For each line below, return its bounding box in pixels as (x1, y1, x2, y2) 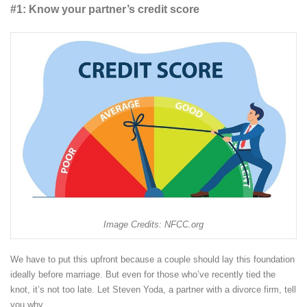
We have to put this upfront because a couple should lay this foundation (10, 254, 295, 265)
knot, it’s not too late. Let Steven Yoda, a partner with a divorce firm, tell (10, 284, 296, 295)
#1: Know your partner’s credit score (10, 3, 199, 15)
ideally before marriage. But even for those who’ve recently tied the (10, 269, 275, 280)
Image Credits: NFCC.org (103, 219, 204, 230)
